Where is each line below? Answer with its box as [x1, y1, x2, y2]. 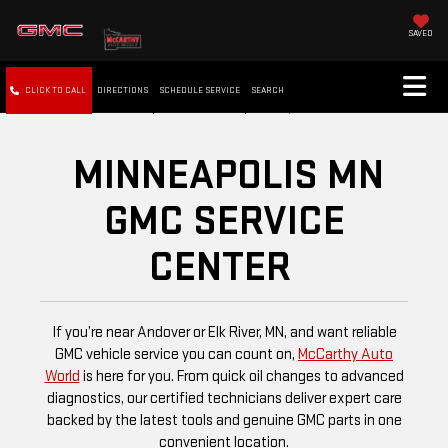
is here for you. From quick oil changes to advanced [79, 367, 404, 387]
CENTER [148, 242, 300, 294]
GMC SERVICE [103, 196, 345, 248]
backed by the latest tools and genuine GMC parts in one [46, 411, 402, 431]
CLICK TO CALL [25, 85, 86, 97]
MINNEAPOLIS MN [64, 150, 384, 202]
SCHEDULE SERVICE [159, 85, 240, 97]
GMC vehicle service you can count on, [55, 345, 298, 365]
